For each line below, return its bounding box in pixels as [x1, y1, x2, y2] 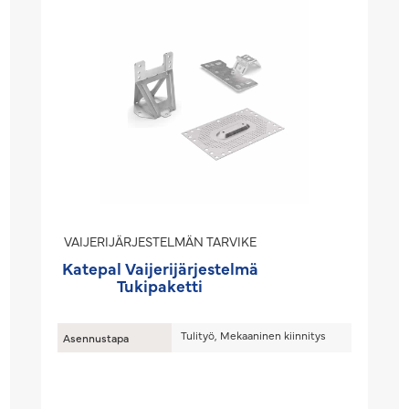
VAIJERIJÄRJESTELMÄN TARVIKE [63, 232, 257, 250]
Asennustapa [63, 330, 130, 345]
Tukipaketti [117, 274, 204, 297]
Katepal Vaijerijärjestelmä [61, 257, 258, 279]
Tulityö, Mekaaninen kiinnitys [181, 328, 327, 342]
